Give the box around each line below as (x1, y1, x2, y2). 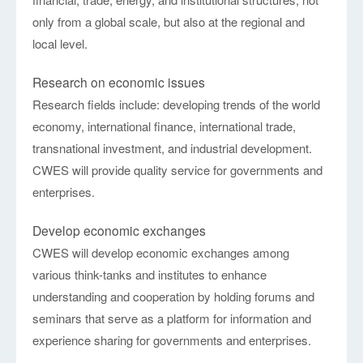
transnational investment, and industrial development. (32, 139, 313, 157)
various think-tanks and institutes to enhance (32, 266, 267, 284)
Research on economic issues (32, 73, 206, 92)
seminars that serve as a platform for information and (32, 310, 312, 327)
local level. (32, 35, 88, 53)
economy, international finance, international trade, (32, 117, 297, 135)
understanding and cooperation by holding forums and (32, 288, 315, 305)
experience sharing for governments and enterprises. (32, 331, 312, 349)
